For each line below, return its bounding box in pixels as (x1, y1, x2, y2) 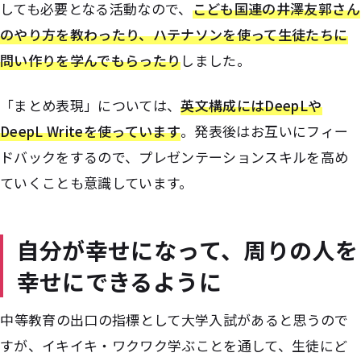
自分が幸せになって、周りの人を (16, 233, 358, 266)
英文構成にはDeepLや (180, 94, 322, 115)
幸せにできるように (16, 264, 222, 297)
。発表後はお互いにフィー (180, 120, 349, 141)
